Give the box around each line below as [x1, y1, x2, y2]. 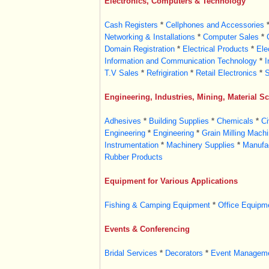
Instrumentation [104, 141, 159, 150]
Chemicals [216, 116, 253, 125]
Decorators [165, 249, 203, 258]
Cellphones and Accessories [165, 20, 264, 29]
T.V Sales [104, 68, 139, 77]
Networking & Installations [104, 32, 195, 41]
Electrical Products [182, 44, 249, 53]
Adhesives [104, 116, 141, 125]
